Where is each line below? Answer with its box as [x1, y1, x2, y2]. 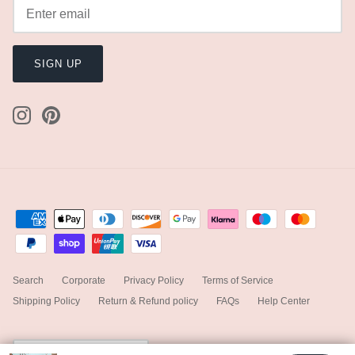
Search [13, 275, 44, 287]
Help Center [258, 296, 310, 307]
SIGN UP [33, 57, 82, 70]
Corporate [62, 275, 105, 287]
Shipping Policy [13, 296, 80, 307]
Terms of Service [202, 275, 273, 287]
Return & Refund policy [98, 296, 198, 307]
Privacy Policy [124, 275, 184, 287]
